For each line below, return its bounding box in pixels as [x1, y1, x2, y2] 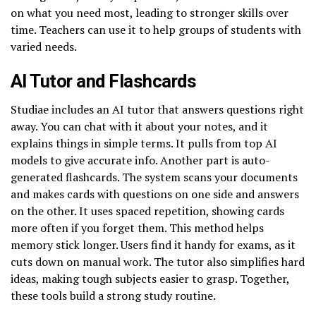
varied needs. [11, 38, 77, 54]
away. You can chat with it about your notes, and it [11, 118, 268, 134]
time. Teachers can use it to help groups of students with [11, 21, 301, 37]
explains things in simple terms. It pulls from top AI [11, 135, 277, 151]
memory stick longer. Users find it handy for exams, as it [11, 236, 296, 253]
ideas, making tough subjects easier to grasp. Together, [11, 270, 289, 286]
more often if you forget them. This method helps [11, 219, 264, 236]
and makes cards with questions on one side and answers [11, 186, 299, 202]
